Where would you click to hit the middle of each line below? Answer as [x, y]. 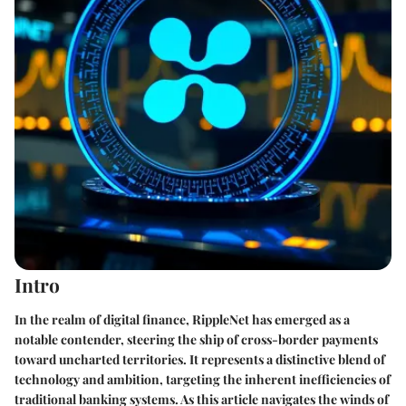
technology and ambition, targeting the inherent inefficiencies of [203, 379]
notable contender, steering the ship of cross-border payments [196, 339]
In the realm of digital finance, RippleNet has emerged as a [182, 319]
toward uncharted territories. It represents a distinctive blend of [200, 359]
